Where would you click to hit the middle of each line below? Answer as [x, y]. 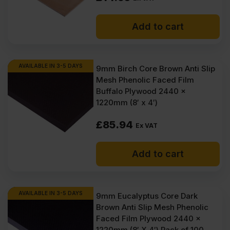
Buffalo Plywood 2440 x [141, 91]
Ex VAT [147, 126]
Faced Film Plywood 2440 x [149, 218]
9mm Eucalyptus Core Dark [147, 196]
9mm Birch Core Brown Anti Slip [156, 69]
